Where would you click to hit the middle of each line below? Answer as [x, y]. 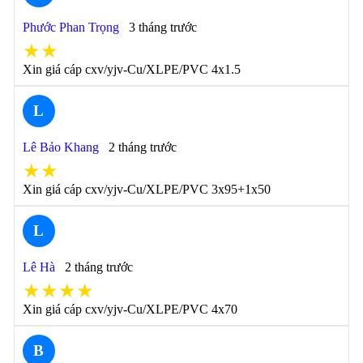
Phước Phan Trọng [70, 27]
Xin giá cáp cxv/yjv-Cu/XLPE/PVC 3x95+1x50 [146, 189]
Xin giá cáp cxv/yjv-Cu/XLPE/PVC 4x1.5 [131, 69]
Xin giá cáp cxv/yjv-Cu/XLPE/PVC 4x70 [130, 309]
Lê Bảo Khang [60, 147]
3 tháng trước [162, 27]
